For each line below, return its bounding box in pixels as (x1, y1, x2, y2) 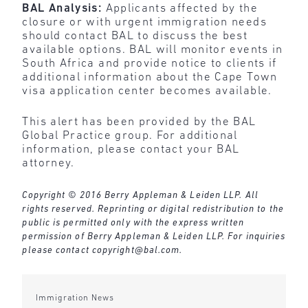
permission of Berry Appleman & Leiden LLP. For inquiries (22, 232, 286, 241)
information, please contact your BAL (22, 144, 240, 156)
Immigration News (35, 294, 114, 302)
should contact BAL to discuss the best (22, 30, 248, 42)
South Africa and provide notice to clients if (22, 57, 277, 69)
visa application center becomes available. (22, 85, 272, 97)
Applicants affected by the (102, 2, 258, 14)
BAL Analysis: (22, 2, 102, 14)
